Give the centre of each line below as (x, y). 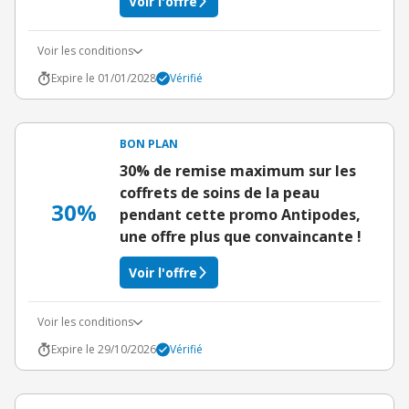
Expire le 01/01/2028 (104, 78)
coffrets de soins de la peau (220, 193)
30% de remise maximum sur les (238, 171)
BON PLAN (149, 144)
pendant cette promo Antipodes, (240, 215)
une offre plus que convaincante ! (241, 236)
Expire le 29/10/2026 (104, 349)
